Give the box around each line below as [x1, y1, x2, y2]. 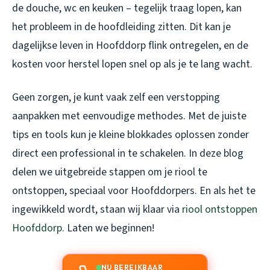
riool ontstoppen [182, 202, 257, 218]
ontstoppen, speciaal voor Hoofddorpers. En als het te [12, 183, 256, 199]
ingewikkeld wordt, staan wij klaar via [12, 202, 182, 218]
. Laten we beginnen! [62, 221, 154, 236]
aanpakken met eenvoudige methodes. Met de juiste [12, 108, 246, 124]
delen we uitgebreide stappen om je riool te [12, 165, 207, 180]
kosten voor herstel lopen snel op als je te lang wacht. [12, 57, 253, 72]
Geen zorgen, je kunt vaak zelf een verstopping [12, 90, 220, 105]
